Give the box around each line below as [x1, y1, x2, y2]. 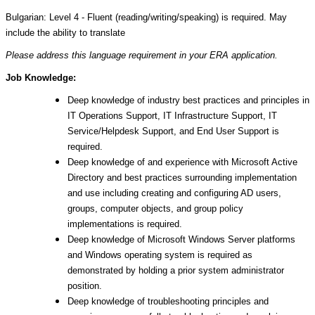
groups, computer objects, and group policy [67, 203, 243, 214]
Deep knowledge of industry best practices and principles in [67, 95, 309, 105]
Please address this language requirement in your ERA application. [6, 50, 281, 60]
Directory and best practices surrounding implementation [67, 172, 297, 183]
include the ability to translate [6, 27, 125, 38]
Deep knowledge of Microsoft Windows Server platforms [67, 234, 295, 245]
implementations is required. [67, 219, 182, 229]
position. [67, 281, 102, 291]
